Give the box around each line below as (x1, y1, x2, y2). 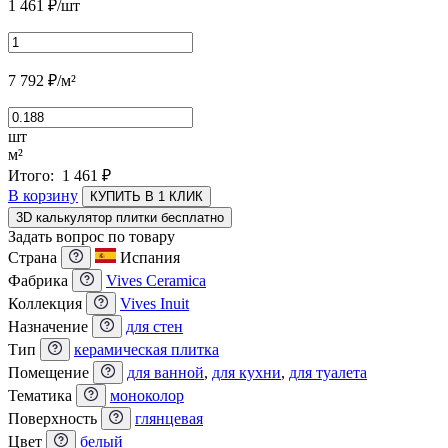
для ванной (127, 363, 204, 381)
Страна (8, 248, 61, 266)
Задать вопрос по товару (8, 227, 175, 245)
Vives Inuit (120, 294, 189, 312)
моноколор (110, 386, 184, 404)
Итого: (8, 166, 62, 184)
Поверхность (8, 409, 101, 427)
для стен (126, 317, 183, 335)
